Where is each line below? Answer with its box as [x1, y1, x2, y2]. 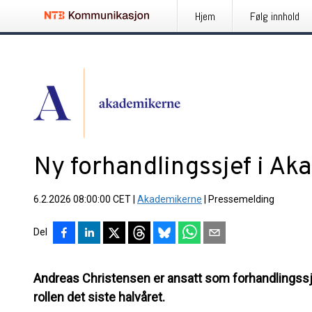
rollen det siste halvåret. [33, 290, 165, 304]
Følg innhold [250, 9, 299, 24]
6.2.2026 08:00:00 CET [33, 194, 131, 205]
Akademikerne [137, 194, 202, 205]
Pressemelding [208, 194, 274, 205]
